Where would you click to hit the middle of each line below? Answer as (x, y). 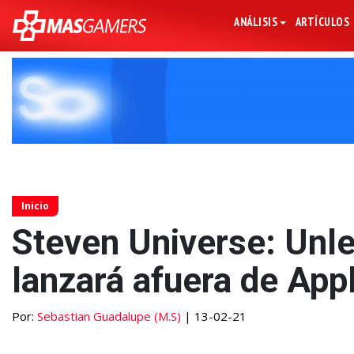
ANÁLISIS (256, 22)
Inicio (35, 206)
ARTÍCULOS (322, 22)
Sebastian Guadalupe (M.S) (109, 316)
